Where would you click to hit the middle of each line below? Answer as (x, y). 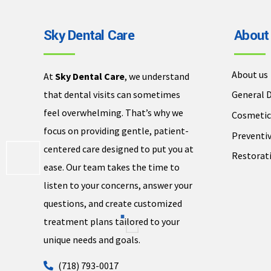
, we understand (157, 76)
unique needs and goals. (92, 239)
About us (250, 74)
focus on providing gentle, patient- (116, 130)
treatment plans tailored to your (112, 221)
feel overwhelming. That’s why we (113, 112)
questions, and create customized (113, 203)
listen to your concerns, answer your (118, 185)
